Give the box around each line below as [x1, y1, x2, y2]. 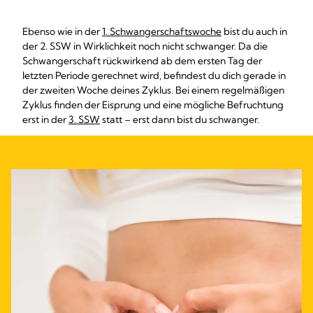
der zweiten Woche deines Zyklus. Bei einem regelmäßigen [22, 84, 284, 96]
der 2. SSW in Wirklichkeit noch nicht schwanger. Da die [22, 40, 268, 52]
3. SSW [68, 113, 100, 126]
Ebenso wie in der [22, 25, 102, 38]
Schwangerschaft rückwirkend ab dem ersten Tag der [22, 54, 262, 67]
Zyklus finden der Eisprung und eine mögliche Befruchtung [22, 99, 284, 111]
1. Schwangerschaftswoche [102, 25, 221, 38]
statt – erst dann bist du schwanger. [100, 113, 259, 126]
